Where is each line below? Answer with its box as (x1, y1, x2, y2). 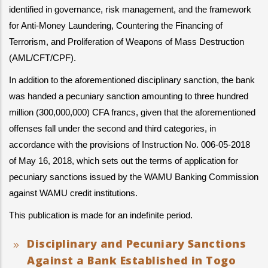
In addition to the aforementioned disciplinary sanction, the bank (9, 75, 255, 85)
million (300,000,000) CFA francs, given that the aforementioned (9, 108, 255, 117)
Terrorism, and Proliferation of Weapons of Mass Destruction (9, 37, 244, 47)
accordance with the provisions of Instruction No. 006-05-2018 (9, 140, 250, 150)
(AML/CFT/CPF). (9, 53, 76, 63)
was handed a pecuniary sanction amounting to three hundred (9, 92, 248, 101)
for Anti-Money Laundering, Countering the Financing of (9, 21, 223, 31)
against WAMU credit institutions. (9, 188, 138, 198)
